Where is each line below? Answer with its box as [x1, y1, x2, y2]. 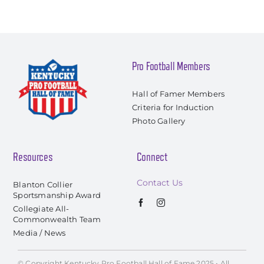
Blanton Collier [13, 179, 73, 189]
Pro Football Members [132, 60, 210, 72]
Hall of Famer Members [132, 88, 225, 98]
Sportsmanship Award [13, 190, 101, 200]
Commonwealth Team [13, 214, 101, 224]
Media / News [13, 227, 66, 237]
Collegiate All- [13, 203, 70, 213]
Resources [13, 151, 53, 163]
